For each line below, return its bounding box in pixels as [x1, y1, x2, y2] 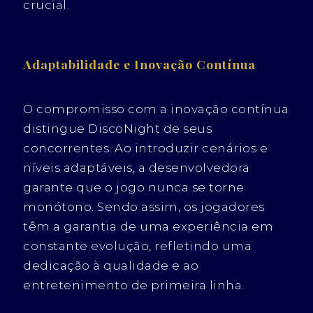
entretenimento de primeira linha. [23, 278, 245, 293]
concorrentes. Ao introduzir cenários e [23, 141, 268, 156]
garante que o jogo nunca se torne [23, 180, 245, 195]
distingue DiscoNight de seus [23, 122, 212, 136]
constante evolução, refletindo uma [23, 239, 252, 254]
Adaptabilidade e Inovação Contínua [23, 56, 256, 73]
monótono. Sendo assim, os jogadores [23, 200, 265, 214]
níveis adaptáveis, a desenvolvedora [23, 161, 250, 175]
